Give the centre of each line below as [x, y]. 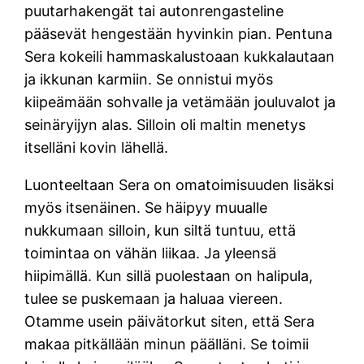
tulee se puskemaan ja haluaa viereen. [154, 298]
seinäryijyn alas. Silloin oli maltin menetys [165, 124]
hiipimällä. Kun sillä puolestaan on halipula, [169, 275]
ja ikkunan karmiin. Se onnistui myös [149, 79]
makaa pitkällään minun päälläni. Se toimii [167, 344]
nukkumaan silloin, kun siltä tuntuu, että [160, 230]
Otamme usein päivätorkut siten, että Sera [170, 321]
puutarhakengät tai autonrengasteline [154, 11]
